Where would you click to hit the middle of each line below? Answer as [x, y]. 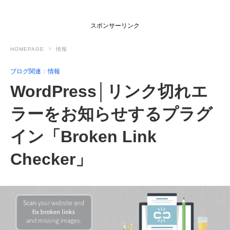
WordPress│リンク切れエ [109, 91]
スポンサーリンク [115, 26]
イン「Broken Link [83, 137]
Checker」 [51, 159]
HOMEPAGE [27, 49]
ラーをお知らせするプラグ [111, 114]
